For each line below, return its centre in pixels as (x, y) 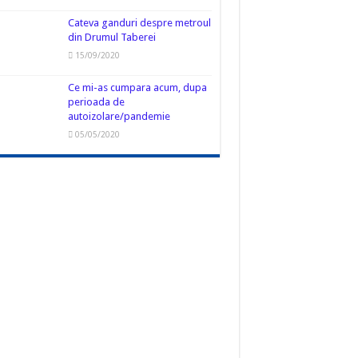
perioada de (96, 102)
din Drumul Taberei (111, 38)
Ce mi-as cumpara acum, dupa (137, 88)
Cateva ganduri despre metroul (139, 23)
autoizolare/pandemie (119, 117)
